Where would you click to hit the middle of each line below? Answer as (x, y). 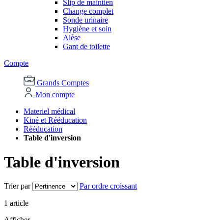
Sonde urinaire (85, 20)
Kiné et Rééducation (55, 120)
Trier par (17, 186)
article (18, 203)
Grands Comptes (63, 83)
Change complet (88, 11)
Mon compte (55, 95)
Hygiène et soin (87, 29)
